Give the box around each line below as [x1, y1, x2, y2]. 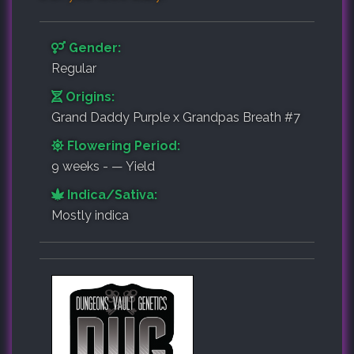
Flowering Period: [64, 137, 180, 153]
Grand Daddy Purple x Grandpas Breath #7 [51, 109, 300, 125]
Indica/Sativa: [64, 186, 157, 202]
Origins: [62, 88, 115, 104]
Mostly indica [51, 207, 129, 223]
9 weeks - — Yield [51, 158, 155, 174]
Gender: [66, 40, 121, 55]
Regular [51, 60, 96, 76]
